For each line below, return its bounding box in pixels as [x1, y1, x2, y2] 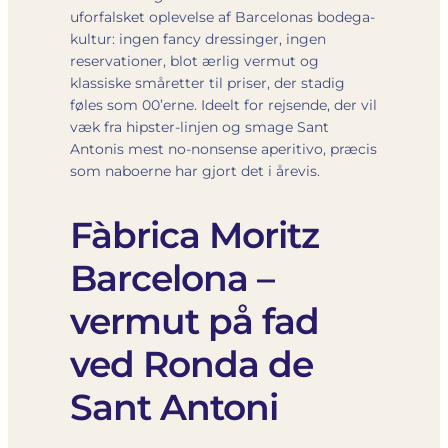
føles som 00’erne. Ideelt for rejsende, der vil [70, 95, 377, 114]
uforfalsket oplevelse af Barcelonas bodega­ [70, 7, 375, 26]
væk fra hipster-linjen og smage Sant [70, 117, 329, 136]
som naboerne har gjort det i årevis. [70, 161, 320, 180]
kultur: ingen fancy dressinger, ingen [70, 29, 326, 48]
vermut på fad [70, 298, 319, 343]
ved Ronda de [70, 341, 313, 386]
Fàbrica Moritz [70, 212, 319, 257]
